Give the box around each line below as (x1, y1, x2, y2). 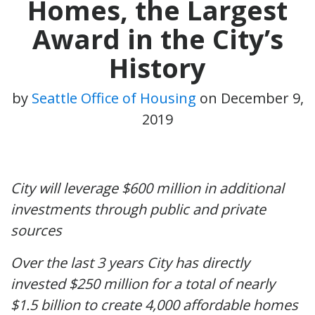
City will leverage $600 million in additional (11, 178, 284, 198)
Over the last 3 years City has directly (11, 252, 250, 272)
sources (11, 220, 62, 240)
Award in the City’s (32, 20, 283, 57)
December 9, (220, 88, 304, 108)
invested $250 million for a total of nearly (11, 274, 275, 293)
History (109, 49, 206, 86)
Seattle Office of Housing (31, 88, 196, 108)
